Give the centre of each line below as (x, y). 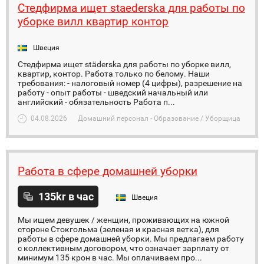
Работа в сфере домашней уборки (108, 171)
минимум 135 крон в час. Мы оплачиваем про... (110, 258)
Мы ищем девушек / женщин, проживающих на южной (123, 220)
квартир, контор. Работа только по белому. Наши (114, 74)
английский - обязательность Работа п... (96, 102)
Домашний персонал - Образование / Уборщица (159, 118)
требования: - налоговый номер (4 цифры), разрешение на (130, 83)
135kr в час (66, 197)
